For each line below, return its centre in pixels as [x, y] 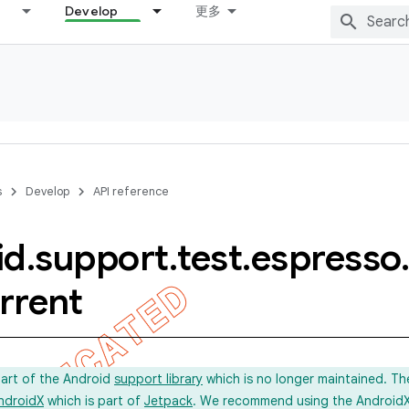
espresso [325, 257]
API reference [131, 191]
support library [158, 379]
